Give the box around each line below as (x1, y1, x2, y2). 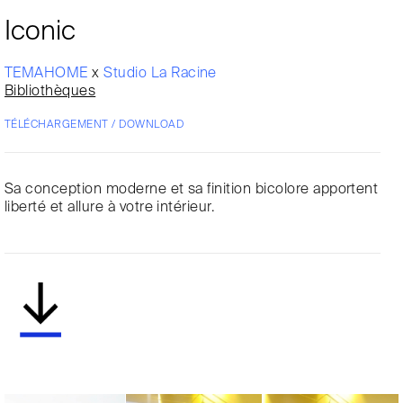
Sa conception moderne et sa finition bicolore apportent (4, 182, 379, 197)
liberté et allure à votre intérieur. (4, 200, 215, 215)
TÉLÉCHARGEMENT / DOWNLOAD (4, 119, 184, 130)
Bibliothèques (4, 84, 96, 99)
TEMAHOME (4, 66, 93, 81)
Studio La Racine (103, 66, 217, 81)
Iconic (4, 18, 76, 46)
